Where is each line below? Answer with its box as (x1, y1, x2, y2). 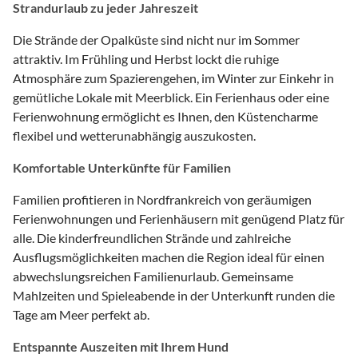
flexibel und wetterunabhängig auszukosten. (13, 127, 256, 143)
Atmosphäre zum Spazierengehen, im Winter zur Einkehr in (13, 70, 334, 86)
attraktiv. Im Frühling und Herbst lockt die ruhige (13, 50, 279, 66)
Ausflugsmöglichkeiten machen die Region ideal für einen (13, 249, 324, 265)
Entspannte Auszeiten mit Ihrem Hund (13, 338, 229, 354)
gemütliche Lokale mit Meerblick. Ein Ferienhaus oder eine (13, 89, 329, 105)
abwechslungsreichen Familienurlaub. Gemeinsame (13, 268, 293, 284)
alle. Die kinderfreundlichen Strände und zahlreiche (13, 229, 291, 245)
